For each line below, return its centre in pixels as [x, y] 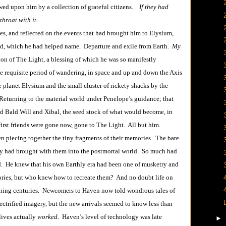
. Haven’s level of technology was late [110, 217]
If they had [152, 7]
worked [47, 217]
